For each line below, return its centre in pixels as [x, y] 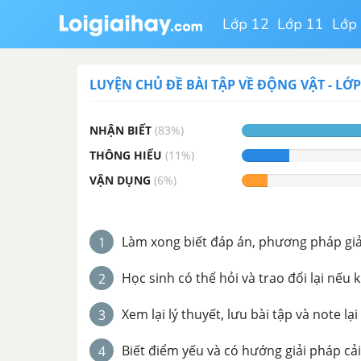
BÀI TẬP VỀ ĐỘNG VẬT [255, 85]
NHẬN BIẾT [120, 130]
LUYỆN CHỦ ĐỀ [138, 85]
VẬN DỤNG [120, 180]
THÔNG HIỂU [126, 155]
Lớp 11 [301, 24]
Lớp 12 [246, 24]
